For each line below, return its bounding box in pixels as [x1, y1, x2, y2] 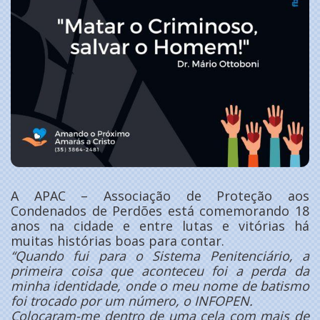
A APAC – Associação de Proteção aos [11, 186, 309, 204]
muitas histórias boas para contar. [11, 231, 224, 249]
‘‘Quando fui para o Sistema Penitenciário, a [11, 246, 309, 264]
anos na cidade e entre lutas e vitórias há [11, 216, 309, 234]
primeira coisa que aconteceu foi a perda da [11, 261, 309, 279]
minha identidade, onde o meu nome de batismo [11, 276, 309, 294]
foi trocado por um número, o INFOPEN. [11, 291, 253, 309]
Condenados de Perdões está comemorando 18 [11, 201, 309, 219]
